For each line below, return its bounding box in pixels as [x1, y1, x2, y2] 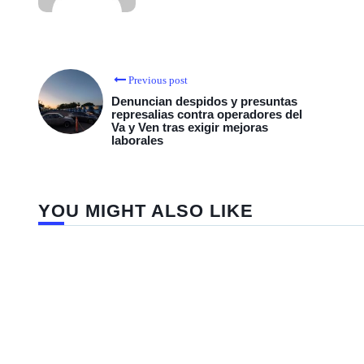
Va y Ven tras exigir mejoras [111, 120, 268, 134]
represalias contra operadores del [111, 107, 302, 121]
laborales [111, 133, 163, 147]
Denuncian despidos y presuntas [111, 94, 297, 108]
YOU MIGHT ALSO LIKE [38, 201, 253, 221]
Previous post [128, 74, 188, 86]
